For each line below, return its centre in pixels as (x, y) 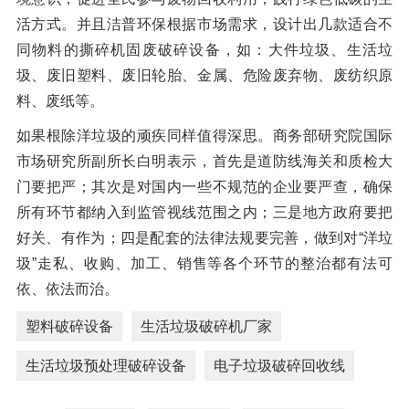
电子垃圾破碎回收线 (279, 366)
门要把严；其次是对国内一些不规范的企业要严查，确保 (204, 187)
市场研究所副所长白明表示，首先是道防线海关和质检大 (204, 162)
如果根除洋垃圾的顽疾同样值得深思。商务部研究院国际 (204, 136)
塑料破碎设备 (69, 327)
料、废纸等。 (60, 101)
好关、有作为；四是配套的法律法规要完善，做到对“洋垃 (204, 238)
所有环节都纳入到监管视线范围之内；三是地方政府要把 (204, 213)
